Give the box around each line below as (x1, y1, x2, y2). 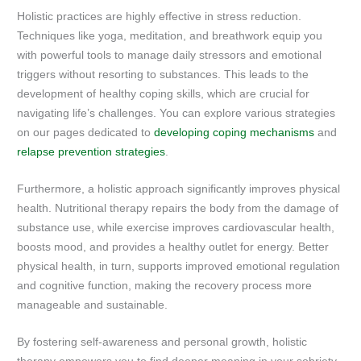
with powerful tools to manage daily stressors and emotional (17, 48, 322, 61)
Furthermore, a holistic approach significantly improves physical (17, 182, 341, 195)
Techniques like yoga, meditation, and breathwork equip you (17, 29, 323, 42)
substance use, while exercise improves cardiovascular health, (17, 221, 335, 234)
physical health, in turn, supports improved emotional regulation (17, 259, 341, 272)
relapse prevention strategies (17, 145, 166, 158)
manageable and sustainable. (17, 298, 168, 311)
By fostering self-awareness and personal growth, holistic (17, 335, 308, 348)
